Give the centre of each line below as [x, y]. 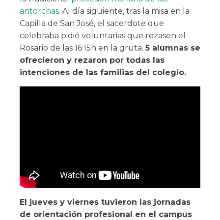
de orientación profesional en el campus [106, 214]
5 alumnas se [173, 48]
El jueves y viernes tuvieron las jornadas [105, 202]
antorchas [39, 11]
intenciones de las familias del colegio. [103, 72]
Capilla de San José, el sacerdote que [92, 23]
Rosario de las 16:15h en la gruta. [82, 48]
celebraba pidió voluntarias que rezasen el [103, 35]
